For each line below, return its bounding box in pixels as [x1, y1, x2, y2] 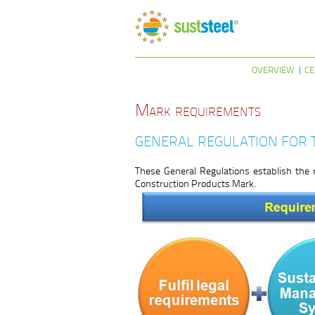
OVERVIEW [251, 65, 295, 75]
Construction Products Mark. [135, 178, 256, 190]
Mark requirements [135, 101, 261, 120]
